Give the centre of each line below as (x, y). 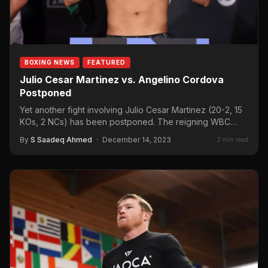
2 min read (233, 140)
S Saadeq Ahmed (61, 139)
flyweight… (41, 133)
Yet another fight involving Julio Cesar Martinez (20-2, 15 (131, 109)
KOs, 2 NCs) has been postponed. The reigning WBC (125, 121)
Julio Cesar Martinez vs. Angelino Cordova (122, 79)
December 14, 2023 (137, 139)
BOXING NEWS (50, 62)
